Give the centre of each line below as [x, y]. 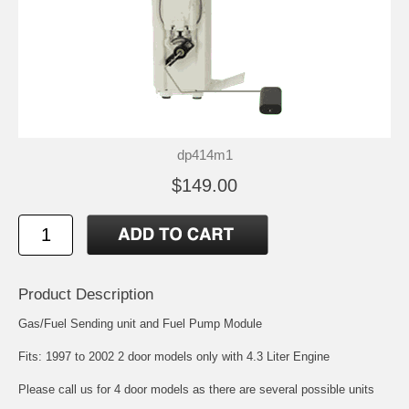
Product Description [86, 294]
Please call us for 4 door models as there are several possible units [196, 389]
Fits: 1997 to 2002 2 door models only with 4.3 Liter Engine [174, 356]
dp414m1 [204, 154]
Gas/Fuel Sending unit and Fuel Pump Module [140, 323]
